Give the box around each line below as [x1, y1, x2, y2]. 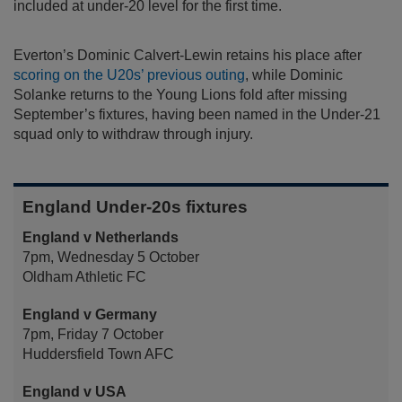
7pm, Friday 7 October [22, 327, 163, 343]
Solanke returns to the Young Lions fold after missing [13, 87, 347, 103]
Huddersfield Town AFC [22, 346, 174, 363]
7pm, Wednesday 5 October [22, 249, 199, 266]
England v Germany [22, 307, 157, 323]
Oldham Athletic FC [22, 269, 146, 285]
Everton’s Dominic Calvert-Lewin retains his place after [13, 48, 362, 64]
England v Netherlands [22, 230, 179, 246]
